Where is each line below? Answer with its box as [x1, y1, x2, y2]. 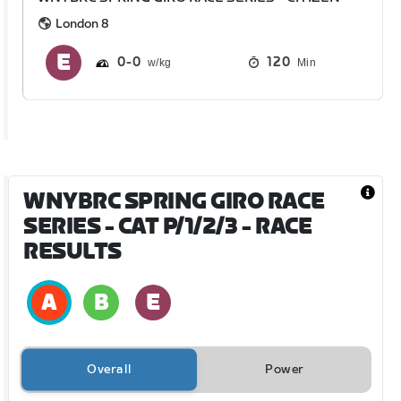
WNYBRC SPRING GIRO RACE [23, 188, 325, 215]
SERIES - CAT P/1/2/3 [23, 213, 238, 240]
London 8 [55, 15, 110, 31]
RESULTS [23, 238, 122, 265]
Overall [87, 362, 132, 377]
